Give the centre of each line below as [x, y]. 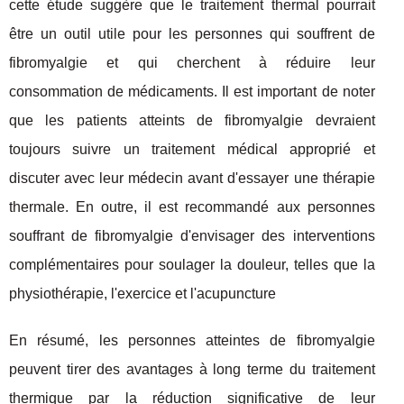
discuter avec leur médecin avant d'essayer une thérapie [192, 178]
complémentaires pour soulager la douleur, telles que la [192, 264]
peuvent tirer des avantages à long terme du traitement [192, 369]
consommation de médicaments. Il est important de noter [192, 91]
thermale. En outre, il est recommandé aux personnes [192, 207]
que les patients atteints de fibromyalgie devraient [192, 120]
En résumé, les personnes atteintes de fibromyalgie [192, 340]
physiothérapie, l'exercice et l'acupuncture [142, 293]
